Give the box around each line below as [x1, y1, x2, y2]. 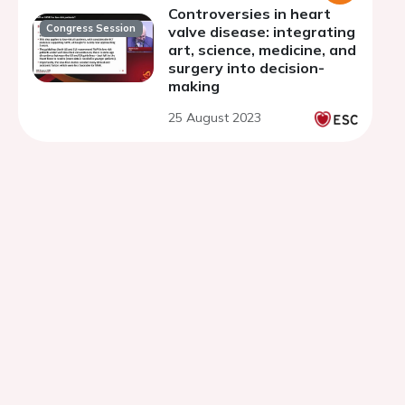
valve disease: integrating [168, 23, 355, 41]
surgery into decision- [168, 59, 325, 77]
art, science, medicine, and [168, 41, 356, 59]
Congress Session [46, 22, 137, 35]
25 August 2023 [168, 109, 261, 126]
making [168, 77, 220, 95]
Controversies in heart [168, 5, 331, 23]
